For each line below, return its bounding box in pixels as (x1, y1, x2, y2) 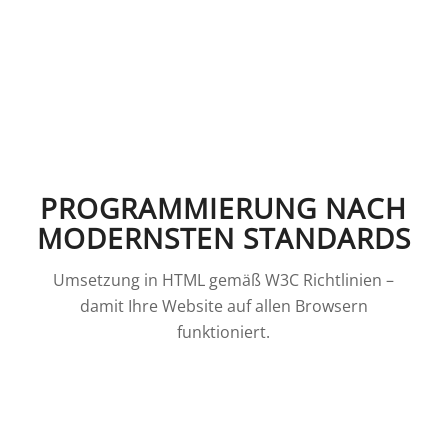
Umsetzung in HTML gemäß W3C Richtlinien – (53, 268, 395, 291)
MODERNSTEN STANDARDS (36, 219, 411, 258)
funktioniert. (177, 320, 271, 343)
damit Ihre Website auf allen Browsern (79, 294, 368, 317)
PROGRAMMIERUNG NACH (40, 189, 408, 228)
